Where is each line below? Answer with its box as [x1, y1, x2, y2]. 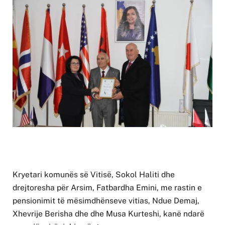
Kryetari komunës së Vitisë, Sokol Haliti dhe [13, 170, 175, 180]
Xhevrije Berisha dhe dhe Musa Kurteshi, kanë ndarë [13, 209, 204, 219]
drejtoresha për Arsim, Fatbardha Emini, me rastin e [13, 183, 202, 193]
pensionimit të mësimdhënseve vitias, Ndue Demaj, [13, 196, 199, 206]
